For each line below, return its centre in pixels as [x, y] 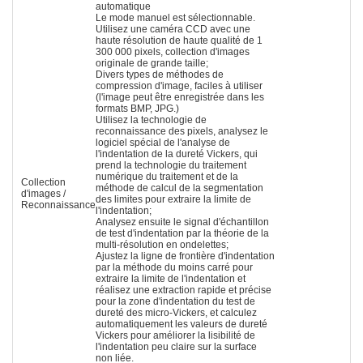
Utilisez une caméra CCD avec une [173, 29]
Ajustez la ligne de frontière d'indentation [185, 256]
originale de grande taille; [152, 63]
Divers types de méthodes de [160, 74]
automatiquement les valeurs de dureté [181, 324]
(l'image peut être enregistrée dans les [180, 97]
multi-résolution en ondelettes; [162, 244]
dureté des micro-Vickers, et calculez [176, 312]
